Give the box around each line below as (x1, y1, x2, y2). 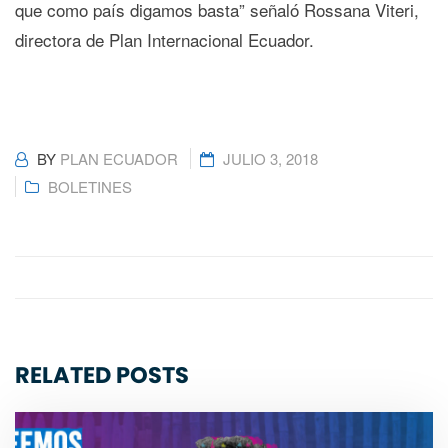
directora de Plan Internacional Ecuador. (15, 27, 314, 53)
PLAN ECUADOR (60, 148, 178, 170)
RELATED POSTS (15, 359, 189, 392)
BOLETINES (48, 176, 132, 198)
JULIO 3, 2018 (222, 148, 318, 170)
